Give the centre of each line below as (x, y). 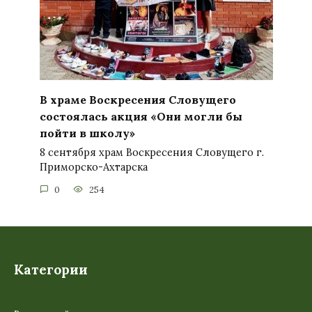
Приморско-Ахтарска (93, 167)
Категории (51, 270)
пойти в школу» (87, 133)
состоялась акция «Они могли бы (141, 116)
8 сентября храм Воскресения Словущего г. (151, 152)
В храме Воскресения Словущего (138, 99)
